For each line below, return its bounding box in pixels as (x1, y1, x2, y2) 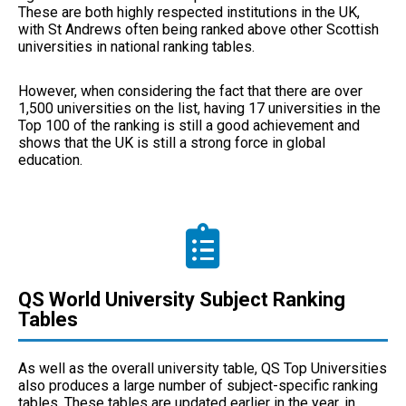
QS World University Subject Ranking (18, 287, 345, 311)
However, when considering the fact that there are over (18, 82, 362, 100)
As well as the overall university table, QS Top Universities (18, 359, 387, 377)
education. (18, 150, 86, 169)
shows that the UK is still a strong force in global (18, 133, 325, 151)
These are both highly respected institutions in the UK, (18, 3, 360, 21)
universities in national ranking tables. (18, 37, 258, 55)
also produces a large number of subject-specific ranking (18, 376, 378, 394)
